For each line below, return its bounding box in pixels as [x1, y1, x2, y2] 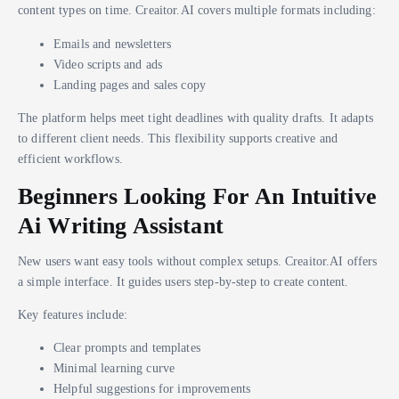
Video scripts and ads [53, 56, 162, 71]
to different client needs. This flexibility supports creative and [18, 130, 338, 145]
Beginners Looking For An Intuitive [18, 182, 377, 209]
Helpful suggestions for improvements [53, 381, 251, 396]
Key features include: [18, 307, 127, 322]
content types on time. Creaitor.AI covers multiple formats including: [18, 3, 376, 18]
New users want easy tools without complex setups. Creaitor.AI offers [18, 254, 378, 269]
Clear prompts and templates [53, 340, 200, 355]
